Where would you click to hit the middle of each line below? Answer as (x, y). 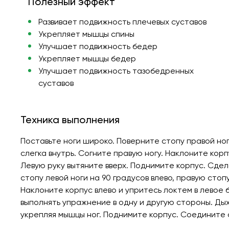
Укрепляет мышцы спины (86, 34)
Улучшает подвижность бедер (98, 46)
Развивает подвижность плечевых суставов (122, 21)
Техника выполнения (70, 119)
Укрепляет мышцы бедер (87, 58)
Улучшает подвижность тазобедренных (116, 71)
